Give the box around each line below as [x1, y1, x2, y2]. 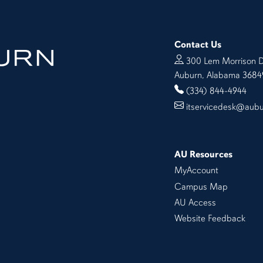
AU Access [174, 196, 216, 208]
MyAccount [174, 164, 218, 177]
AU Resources [174, 149, 232, 161]
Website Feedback [174, 213, 245, 225]
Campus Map [174, 180, 228, 193]
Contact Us [174, 39, 221, 51]
